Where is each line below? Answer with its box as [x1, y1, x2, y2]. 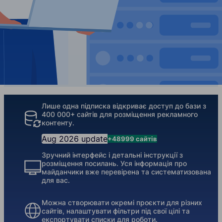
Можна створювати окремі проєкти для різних [42, 198, 202, 207]
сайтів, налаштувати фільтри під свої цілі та [42, 206, 190, 215]
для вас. [42, 175, 70, 184]
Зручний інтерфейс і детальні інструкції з [42, 150, 183, 159]
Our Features [3, 94, 78, 109]
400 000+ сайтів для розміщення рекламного [42, 110, 198, 118]
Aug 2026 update [42, 133, 108, 144]
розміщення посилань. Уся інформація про [42, 159, 187, 167]
